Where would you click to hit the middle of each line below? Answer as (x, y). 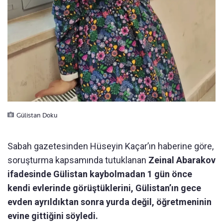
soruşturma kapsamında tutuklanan (77, 160)
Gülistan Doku (37, 115)
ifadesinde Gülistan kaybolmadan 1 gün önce (100, 174)
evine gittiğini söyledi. (53, 216)
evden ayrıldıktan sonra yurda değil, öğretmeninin (110, 202)
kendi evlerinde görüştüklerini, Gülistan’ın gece (104, 188)
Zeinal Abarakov (181, 160)
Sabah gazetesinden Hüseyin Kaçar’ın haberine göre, (111, 146)
